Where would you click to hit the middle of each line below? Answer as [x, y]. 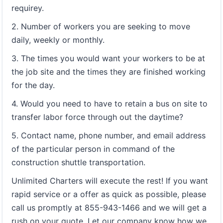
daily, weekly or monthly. [58, 40]
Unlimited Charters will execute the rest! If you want [110, 180]
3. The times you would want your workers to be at [108, 58]
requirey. [28, 8]
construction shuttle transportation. [78, 162]
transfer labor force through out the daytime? [97, 117]
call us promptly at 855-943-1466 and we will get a [109, 207]
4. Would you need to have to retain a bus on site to [110, 103]
